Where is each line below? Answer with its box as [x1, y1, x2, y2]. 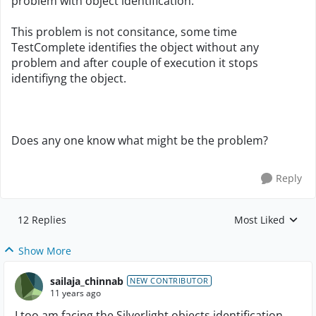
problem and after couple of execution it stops [11, 55, 258, 71]
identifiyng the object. [11, 71, 126, 86]
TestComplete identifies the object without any [11, 39, 259, 55]
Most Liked [234, 213, 285, 226]
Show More [18, 244, 71, 257]
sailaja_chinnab [50, 274, 123, 288]
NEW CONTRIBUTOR [130, 275, 209, 286]
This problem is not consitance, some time [11, 24, 237, 39]
